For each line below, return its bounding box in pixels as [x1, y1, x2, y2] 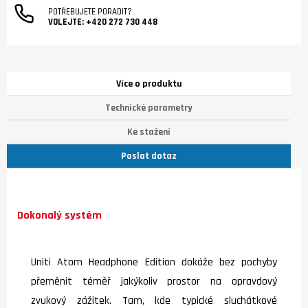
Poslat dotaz [121, 150, 177, 162]
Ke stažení [127, 126, 170, 138]
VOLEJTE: [48, 16, 86, 27]
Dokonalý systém [17, 208, 102, 223]
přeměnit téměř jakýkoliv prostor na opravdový [31, 274, 277, 289]
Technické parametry [105, 102, 192, 114]
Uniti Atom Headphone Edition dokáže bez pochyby [31, 254, 277, 269]
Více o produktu [115, 78, 182, 90]
